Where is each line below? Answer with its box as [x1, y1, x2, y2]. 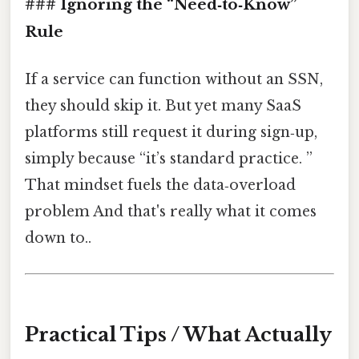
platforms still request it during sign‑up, [25, 123, 317, 142]
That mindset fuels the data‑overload [25, 176, 296, 195]
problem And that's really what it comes [25, 203, 317, 221]
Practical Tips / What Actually [25, 323, 332, 347]
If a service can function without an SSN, [25, 71, 323, 89]
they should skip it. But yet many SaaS [25, 97, 301, 115]
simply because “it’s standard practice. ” [25, 150, 313, 168]
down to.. [25, 229, 91, 248]
